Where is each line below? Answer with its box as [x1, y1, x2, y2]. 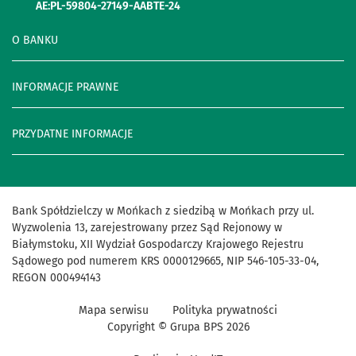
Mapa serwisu [79, 303, 149, 317]
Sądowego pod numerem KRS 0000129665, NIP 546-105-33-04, [12, 253, 319, 268]
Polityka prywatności [172, 303, 277, 317]
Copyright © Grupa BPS [106, 319, 226, 334]
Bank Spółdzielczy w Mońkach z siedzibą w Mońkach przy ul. [12, 203, 314, 218]
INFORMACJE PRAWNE [12, 79, 118, 94]
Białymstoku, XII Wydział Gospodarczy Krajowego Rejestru [12, 237, 304, 251]
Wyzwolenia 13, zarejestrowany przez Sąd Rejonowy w [12, 220, 282, 234]
